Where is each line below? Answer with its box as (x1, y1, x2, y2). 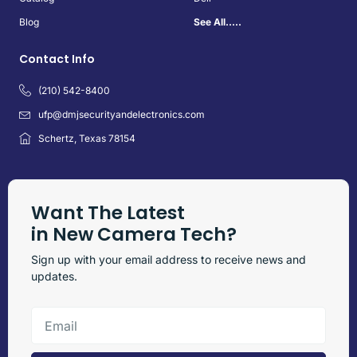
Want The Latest (31, 200, 185, 226)
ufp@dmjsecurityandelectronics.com (37, 108, 205, 121)
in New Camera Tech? (31, 222, 237, 248)
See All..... (194, 16, 241, 29)
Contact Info (19, 51, 95, 68)
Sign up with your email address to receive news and (31, 253, 306, 267)
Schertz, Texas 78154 (37, 132, 135, 145)
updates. (31, 269, 77, 284)
